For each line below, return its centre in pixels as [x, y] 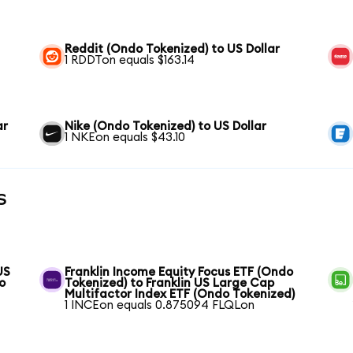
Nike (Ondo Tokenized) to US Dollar [166, 126]
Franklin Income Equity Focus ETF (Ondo [179, 273]
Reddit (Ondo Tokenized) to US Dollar [173, 49]
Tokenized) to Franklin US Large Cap [170, 284]
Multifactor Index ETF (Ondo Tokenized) [180, 295]
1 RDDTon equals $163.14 [130, 60]
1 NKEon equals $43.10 [125, 137]
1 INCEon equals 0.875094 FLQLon [160, 306]
